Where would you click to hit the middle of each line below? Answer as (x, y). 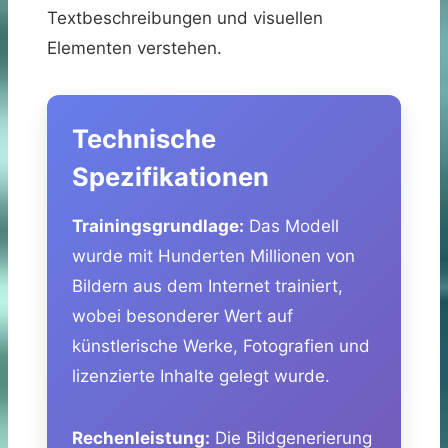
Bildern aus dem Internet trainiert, (207, 285)
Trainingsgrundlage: (158, 225)
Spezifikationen (170, 176)
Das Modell (291, 225)
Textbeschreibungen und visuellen (185, 17)
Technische (144, 138)
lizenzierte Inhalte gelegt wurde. (201, 375)
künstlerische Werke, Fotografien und (221, 345)
